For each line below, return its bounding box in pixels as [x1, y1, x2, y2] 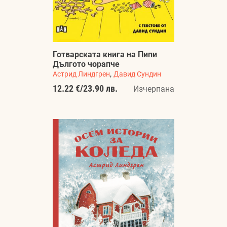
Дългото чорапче [53, 59, 120, 69]
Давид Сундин [113, 69, 161, 78]
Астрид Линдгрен [53, 69, 110, 78]
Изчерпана [133, 84, 174, 94]
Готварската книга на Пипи [53, 49, 157, 59]
